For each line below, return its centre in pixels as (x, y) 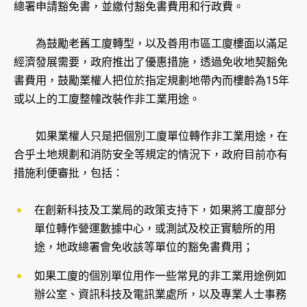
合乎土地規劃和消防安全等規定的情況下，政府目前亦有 (151, 155)
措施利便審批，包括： (69, 173)
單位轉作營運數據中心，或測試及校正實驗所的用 (155, 229)
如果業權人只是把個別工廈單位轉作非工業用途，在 (151, 136)
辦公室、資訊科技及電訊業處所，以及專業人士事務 (160, 295)
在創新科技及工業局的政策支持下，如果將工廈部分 (160, 210)
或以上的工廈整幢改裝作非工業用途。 (107, 99)
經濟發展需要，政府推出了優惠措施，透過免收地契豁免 (151, 62)
